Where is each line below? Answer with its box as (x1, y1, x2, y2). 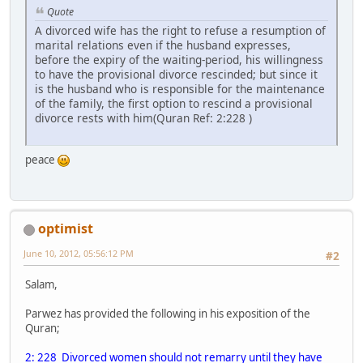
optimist (38, 220, 93, 238)
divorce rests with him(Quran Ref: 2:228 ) (35, 109, 252, 126)
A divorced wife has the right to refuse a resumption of (35, 22, 326, 38)
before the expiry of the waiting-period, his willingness (35, 51, 323, 67)
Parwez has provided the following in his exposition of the (25, 305, 310, 321)
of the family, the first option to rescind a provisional (35, 95, 313, 111)
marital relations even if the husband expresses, (35, 36, 291, 53)
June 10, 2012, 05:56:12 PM (23, 247, 134, 260)
